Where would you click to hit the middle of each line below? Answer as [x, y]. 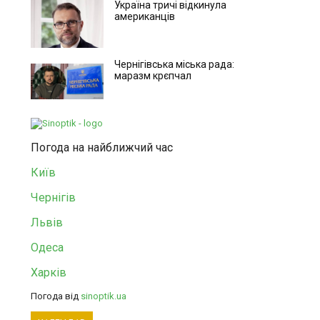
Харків [48, 272]
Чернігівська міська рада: [174, 64]
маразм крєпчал [152, 76]
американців [144, 16]
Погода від [55, 296]
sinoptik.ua [103, 296]
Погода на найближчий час [101, 147]
